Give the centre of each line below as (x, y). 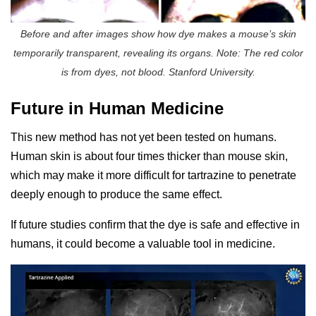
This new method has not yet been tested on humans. (144, 138)
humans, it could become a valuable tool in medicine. (143, 244)
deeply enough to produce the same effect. (116, 195)
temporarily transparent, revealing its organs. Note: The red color (158, 53)
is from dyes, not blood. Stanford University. (158, 72)
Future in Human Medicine (117, 109)
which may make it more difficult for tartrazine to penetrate (153, 176)
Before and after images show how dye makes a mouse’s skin (158, 34)
